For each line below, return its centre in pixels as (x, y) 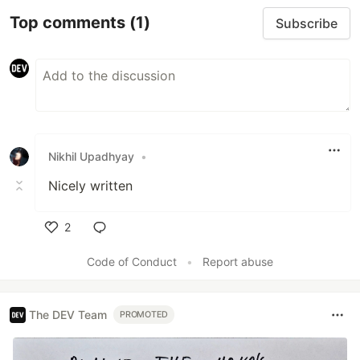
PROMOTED (144, 315)
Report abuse (238, 261)
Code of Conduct (132, 261)
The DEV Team (68, 315)
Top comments (70, 23)
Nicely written (90, 185)
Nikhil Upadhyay (91, 157)
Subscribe (307, 23)
